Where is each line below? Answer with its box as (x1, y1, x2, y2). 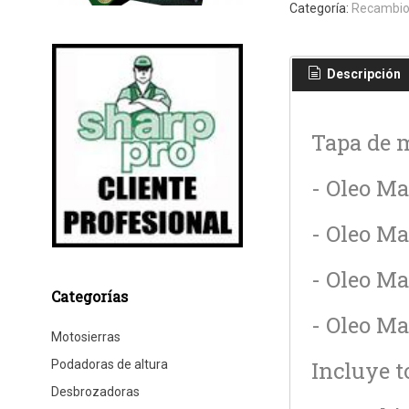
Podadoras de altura (50, 356, 168, 372)
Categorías (50, 286, 128, 306)
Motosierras (50, 329, 121, 344)
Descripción (323, 67, 401, 82)
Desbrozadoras (50, 383, 140, 399)
